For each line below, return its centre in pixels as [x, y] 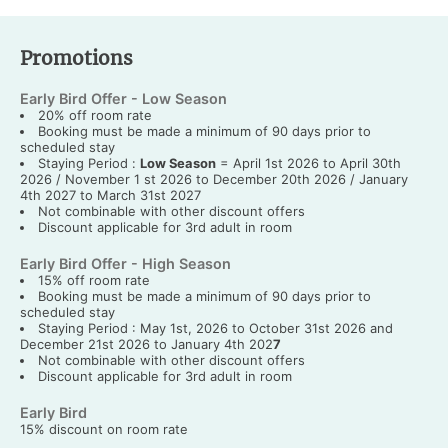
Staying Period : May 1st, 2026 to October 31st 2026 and [215, 327]
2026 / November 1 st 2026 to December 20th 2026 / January [214, 178]
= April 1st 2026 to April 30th [308, 162]
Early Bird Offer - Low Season [123, 98]
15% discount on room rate [104, 428]
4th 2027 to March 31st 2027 [110, 194]
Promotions [76, 57]
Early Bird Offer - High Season [125, 263]
